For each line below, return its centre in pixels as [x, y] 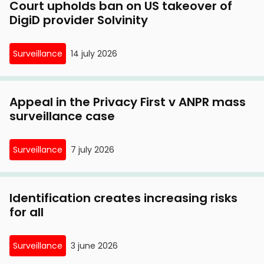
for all [27, 212]
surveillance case [62, 116]
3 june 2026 [94, 246]
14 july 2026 [94, 54]
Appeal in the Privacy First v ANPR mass [128, 102]
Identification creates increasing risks [123, 198]
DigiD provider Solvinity [79, 20]
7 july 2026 [93, 150]
